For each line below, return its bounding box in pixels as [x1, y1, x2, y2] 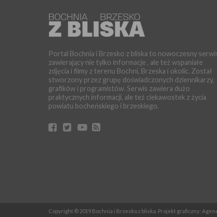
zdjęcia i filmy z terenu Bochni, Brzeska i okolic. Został [48, 66, 212, 75]
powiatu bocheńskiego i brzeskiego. [48, 101, 159, 110]
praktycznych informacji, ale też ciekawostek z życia [48, 93, 206, 101]
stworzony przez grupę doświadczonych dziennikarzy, [48, 75, 214, 84]
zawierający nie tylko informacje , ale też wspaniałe [48, 58, 203, 66]
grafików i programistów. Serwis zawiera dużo [48, 84, 190, 93]
